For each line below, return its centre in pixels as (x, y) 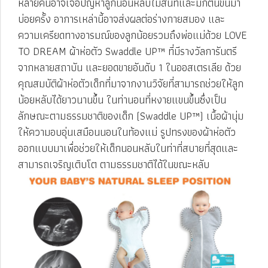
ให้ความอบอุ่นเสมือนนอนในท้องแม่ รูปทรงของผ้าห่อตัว (127, 132)
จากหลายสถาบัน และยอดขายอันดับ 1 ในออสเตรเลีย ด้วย (130, 67)
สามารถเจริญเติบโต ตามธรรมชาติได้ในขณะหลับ (114, 164)
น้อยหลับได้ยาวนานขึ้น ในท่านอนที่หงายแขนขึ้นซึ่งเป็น (122, 99)
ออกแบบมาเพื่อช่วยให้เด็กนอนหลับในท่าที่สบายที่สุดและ (128, 148)
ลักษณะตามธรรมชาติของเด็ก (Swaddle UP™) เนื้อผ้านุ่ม (131, 115)
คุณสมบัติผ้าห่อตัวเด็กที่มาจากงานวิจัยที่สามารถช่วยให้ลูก (131, 83)
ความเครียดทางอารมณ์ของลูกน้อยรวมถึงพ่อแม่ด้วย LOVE (133, 35)
